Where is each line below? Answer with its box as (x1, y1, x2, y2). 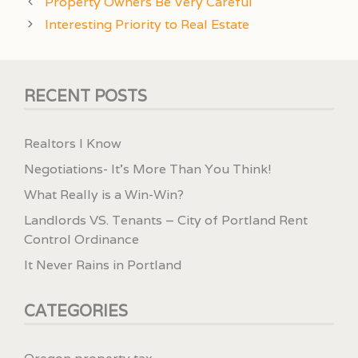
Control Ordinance (24, 230, 139, 248)
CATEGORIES (24, 300, 128, 321)
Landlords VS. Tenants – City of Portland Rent (24, 211, 308, 229)
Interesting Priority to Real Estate (44, 15, 249, 33)
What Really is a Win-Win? (24, 185, 184, 203)
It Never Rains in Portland (24, 256, 181, 273)
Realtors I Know (24, 134, 121, 152)
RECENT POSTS (24, 85, 147, 106)
